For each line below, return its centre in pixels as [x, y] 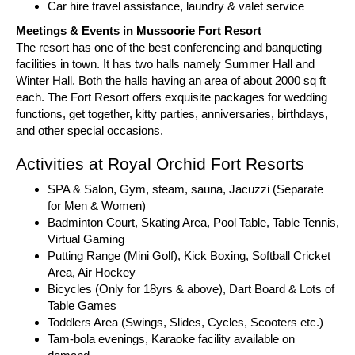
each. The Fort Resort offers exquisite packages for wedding [172, 97]
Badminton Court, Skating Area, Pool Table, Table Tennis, [193, 222]
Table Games [82, 305]
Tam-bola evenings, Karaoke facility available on [171, 339]
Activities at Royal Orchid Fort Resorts [160, 164]
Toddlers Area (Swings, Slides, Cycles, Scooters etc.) [185, 322]
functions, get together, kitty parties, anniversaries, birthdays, [172, 114]
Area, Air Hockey [92, 272]
